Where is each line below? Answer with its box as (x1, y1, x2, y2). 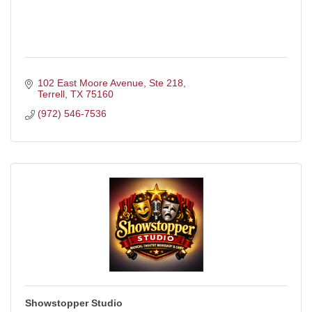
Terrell (37, 88, 65, 100)
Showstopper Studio (25, 297, 123, 309)
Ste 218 (148, 77, 183, 88)
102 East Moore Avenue (37, 77, 143, 88)
